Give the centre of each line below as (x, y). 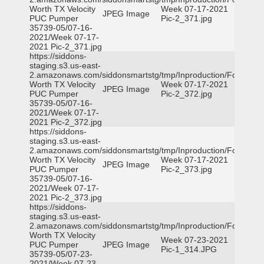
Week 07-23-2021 (194, 240)
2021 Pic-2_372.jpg (66, 122)
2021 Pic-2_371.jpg (66, 47)
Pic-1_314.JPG (189, 249)
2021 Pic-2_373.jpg (66, 197)
